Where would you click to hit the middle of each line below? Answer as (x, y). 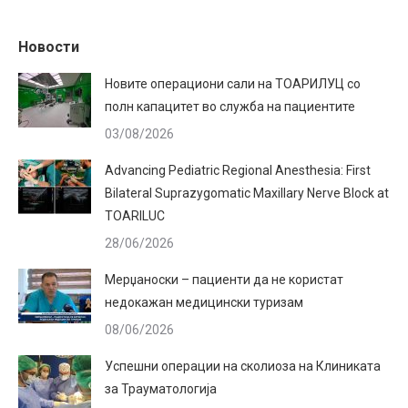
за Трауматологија (161, 389)
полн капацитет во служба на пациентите (230, 107)
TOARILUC (135, 216)
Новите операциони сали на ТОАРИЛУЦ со (233, 84)
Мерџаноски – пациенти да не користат (224, 280)
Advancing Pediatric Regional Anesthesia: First (238, 170)
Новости (49, 47)
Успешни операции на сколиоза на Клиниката (243, 366)
